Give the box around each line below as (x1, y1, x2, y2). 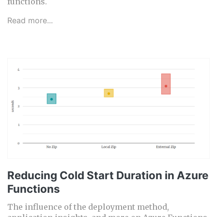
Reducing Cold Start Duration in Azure (7, 169, 208, 182)
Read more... (7, 15, 53, 26)
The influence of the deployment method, (7, 202, 169, 212)
